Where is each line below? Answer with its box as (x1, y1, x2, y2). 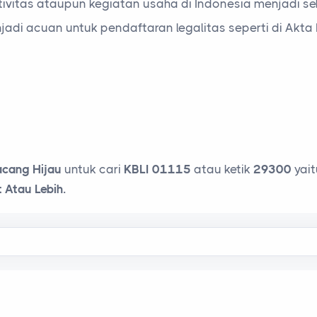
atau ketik (191, 161, 253, 176)
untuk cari (62, 161, 124, 176)
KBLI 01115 (124, 161, 191, 176)
